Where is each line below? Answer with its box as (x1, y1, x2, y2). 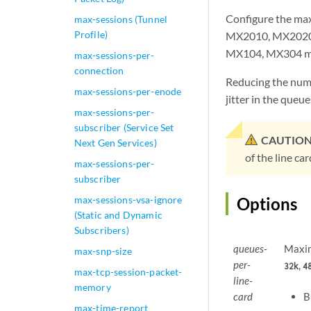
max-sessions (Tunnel (74, 13, 168, 25)
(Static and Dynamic (74, 209, 162, 221)
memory (74, 281, 111, 293)
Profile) (74, 28, 108, 40)
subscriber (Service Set (74, 121, 174, 133)
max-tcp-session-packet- (74, 266, 183, 278)
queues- (233, 242, 268, 255)
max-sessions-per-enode (74, 85, 182, 97)
